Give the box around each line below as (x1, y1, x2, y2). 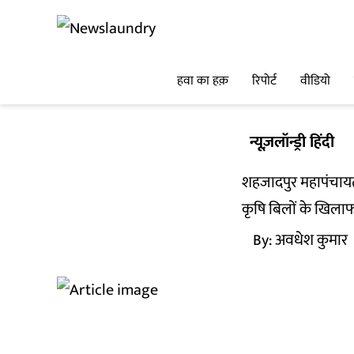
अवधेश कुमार (275, 227, 348, 254)
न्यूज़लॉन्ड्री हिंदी (250, 129, 334, 156)
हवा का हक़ (177, 70, 228, 92)
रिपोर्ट (252, 70, 277, 92)
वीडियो (300, 70, 330, 92)
